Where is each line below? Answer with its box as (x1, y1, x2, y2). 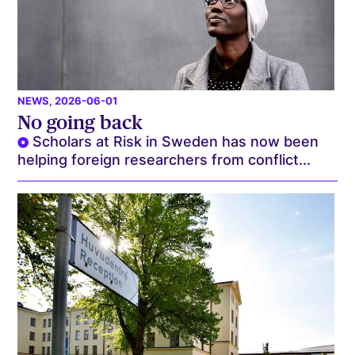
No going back (17, 110, 143, 134)
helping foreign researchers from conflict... (17, 151, 311, 168)
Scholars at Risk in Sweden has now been (32, 132, 319, 150)
